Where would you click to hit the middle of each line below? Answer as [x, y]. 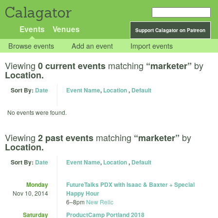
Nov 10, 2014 [30, 193]
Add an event [92, 46]
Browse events [31, 46]
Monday [37, 184]
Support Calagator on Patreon [170, 30]
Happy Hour [83, 193]
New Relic [100, 201]
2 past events [66, 137]
